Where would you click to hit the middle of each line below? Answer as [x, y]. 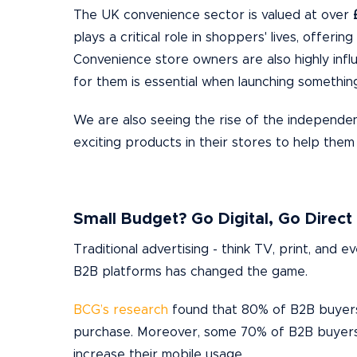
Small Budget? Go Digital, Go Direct [213, 220]
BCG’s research [123, 310]
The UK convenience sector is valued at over [211, 16]
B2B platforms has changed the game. [190, 272]
